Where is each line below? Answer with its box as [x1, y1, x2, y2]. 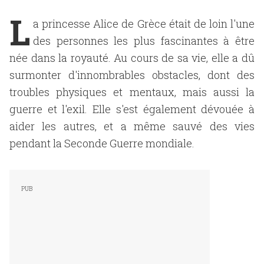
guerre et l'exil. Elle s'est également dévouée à [9, 102, 255, 116]
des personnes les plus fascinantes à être [33, 34, 255, 48]
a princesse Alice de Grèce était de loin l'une [33, 16, 255, 31]
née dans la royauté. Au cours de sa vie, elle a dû [9, 51, 255, 65]
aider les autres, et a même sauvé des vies [9, 119, 255, 133]
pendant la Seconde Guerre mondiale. [9, 136, 194, 150]
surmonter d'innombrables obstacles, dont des [9, 68, 255, 82]
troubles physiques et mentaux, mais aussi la [9, 85, 255, 99]
